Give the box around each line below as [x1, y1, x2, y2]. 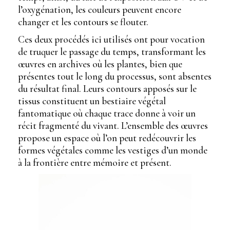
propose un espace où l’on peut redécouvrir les [18, 132, 196, 144]
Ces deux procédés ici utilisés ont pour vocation [18, 33, 205, 46]
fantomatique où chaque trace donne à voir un [18, 107, 196, 120]
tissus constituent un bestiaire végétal [18, 95, 166, 107]
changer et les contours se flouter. [18, 16, 148, 28]
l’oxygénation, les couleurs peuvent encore [18, 4, 181, 16]
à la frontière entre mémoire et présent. [18, 157, 171, 169]
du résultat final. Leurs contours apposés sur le [18, 83, 197, 95]
